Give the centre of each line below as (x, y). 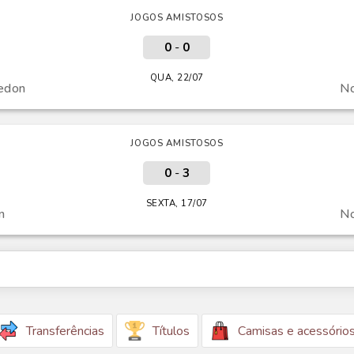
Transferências (65, 331)
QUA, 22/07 (177, 78)
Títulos (171, 331)
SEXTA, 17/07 (177, 203)
